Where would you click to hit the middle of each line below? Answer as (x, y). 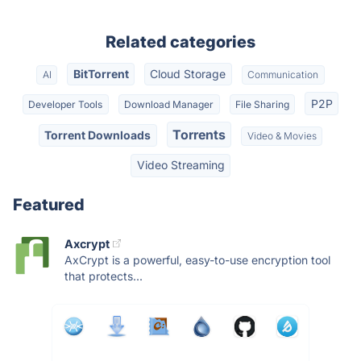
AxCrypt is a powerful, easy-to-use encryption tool (197, 259)
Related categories (180, 42)
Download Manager (169, 104)
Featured (49, 204)
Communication (283, 75)
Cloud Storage (188, 74)
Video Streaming (180, 165)
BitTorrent (101, 74)
